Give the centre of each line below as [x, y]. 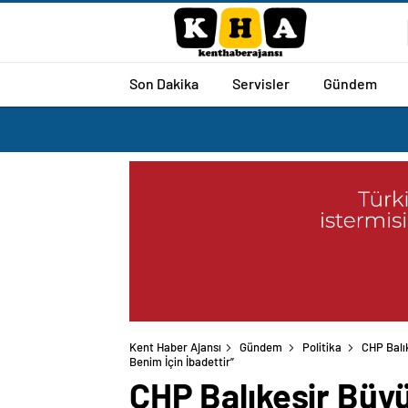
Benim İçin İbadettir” [182, 362]
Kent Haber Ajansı [175, 347]
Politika [322, 347]
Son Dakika [164, 83]
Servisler [261, 83]
